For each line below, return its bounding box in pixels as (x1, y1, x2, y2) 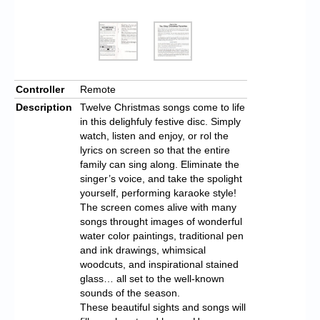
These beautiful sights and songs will (80, 301, 246, 313)
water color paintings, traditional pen (80, 229, 244, 241)
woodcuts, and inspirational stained (80, 258, 239, 270)
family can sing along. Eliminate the (80, 158, 239, 170)
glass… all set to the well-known (80, 272, 224, 284)
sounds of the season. (80, 286, 180, 299)
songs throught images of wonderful (80, 215, 242, 227)
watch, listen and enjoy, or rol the (80, 129, 229, 141)
